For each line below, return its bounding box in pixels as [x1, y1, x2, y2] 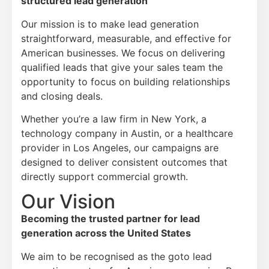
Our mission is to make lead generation [21, 17, 199, 30]
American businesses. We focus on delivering [21, 46, 225, 59]
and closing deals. [21, 89, 103, 102]
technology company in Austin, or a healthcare [21, 127, 233, 140]
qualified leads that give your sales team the [21, 61, 223, 73]
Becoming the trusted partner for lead [21, 213, 200, 225]
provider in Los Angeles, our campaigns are [21, 142, 219, 154]
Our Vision [21, 190, 115, 214]
